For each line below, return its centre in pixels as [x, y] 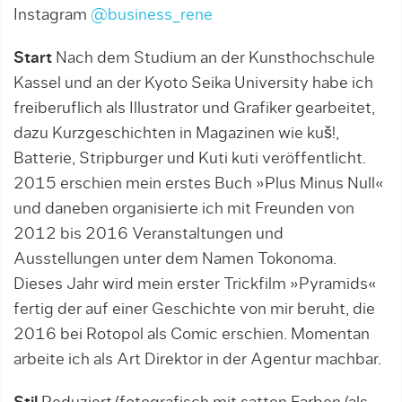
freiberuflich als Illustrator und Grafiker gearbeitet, [194, 109]
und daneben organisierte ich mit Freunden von [184, 210]
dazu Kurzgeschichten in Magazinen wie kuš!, [176, 134]
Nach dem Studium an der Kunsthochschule [214, 59]
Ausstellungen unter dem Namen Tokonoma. [175, 260]
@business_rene [152, 16]
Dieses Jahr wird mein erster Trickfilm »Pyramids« [195, 285]
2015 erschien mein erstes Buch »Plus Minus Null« [199, 184]
